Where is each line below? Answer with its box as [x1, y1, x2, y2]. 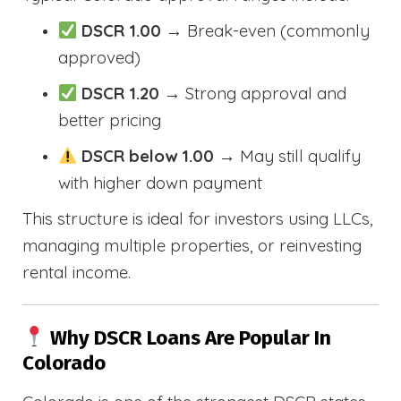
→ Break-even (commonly [166, 20, 371, 42]
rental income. [22, 261, 131, 284]
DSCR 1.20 [81, 82, 165, 105]
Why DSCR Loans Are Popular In [45, 325, 331, 350]
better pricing [58, 109, 161, 132]
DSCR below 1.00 [81, 145, 215, 167]
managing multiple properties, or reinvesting [22, 235, 362, 257]
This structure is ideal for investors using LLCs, [22, 208, 373, 230]
